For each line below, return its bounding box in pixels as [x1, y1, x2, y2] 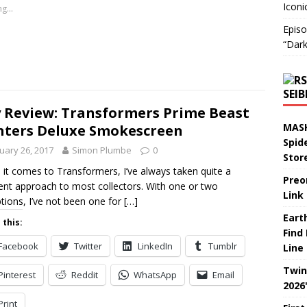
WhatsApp [134, 269, 177, 281]
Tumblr [208, 240, 237, 252]
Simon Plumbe [72, 144, 132, 156]
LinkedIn [138, 240, 173, 252]
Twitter [74, 240, 102, 252]
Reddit [71, 269, 98, 281]
